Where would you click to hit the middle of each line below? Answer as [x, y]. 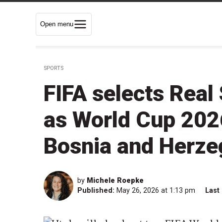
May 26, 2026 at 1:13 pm [157, 191]
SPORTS [54, 68]
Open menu [57, 24]
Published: [96, 191]
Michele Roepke [115, 181]
